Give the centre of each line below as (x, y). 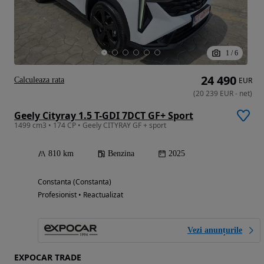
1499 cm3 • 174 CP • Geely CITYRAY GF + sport (90, 125)
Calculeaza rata (39, 80)
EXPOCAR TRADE (48, 257)
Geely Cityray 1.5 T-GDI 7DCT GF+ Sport (104, 115)
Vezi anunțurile (215, 230)
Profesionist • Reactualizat (80, 194)
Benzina (121, 153)
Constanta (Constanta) (75, 181)
